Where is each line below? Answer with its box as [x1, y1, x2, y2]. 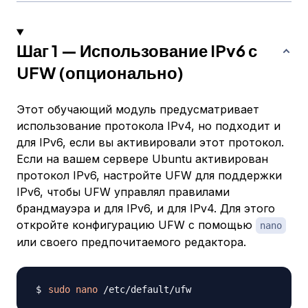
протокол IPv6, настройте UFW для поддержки [16, 168, 282, 183]
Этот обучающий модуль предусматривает [16, 102, 259, 117]
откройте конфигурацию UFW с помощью [16, 218, 256, 232]
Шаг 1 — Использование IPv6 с [16, 40, 257, 61]
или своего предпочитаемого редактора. [16, 235, 246, 250]
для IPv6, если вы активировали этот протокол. [16, 135, 284, 150]
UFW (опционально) [16, 62, 184, 83]
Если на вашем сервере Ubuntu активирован [16, 152, 268, 166]
